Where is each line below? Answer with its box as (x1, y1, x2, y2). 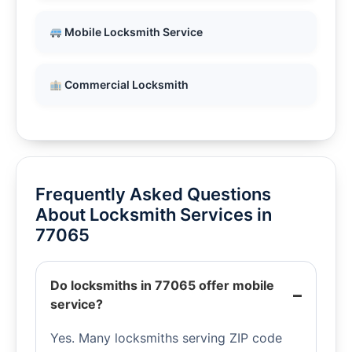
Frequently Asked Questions (35, 184, 271, 205)
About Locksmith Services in (35, 204, 272, 225)
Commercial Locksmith (61, 78, 189, 92)
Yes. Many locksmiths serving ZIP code (50, 330, 282, 346)
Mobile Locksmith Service (61, 25, 203, 39)
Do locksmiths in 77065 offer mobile (50, 277, 274, 294)
